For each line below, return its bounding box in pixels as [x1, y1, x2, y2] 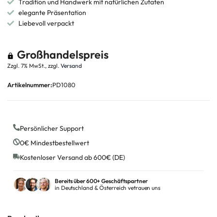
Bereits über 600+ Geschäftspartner [55, 177, 148, 185]
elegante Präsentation [18, 8, 86, 17]
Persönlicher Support [20, 124, 84, 133]
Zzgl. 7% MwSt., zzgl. [7, 62, 61, 70]
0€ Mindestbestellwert [20, 139, 89, 148]
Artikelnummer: [7, 81, 52, 89]
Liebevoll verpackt [18, 19, 74, 28]
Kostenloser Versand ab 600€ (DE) [20, 153, 125, 162]
